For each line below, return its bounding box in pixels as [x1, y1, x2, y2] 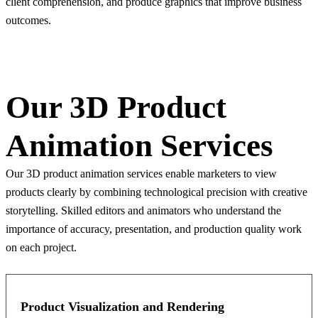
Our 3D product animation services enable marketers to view [6, 168, 277, 180]
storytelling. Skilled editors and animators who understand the [6, 204, 281, 216]
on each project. [6, 241, 77, 253]
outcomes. [6, 14, 51, 26]
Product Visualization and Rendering [21, 300, 224, 314]
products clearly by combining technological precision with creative [6, 186, 307, 198]
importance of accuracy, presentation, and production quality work [6, 223, 302, 235]
